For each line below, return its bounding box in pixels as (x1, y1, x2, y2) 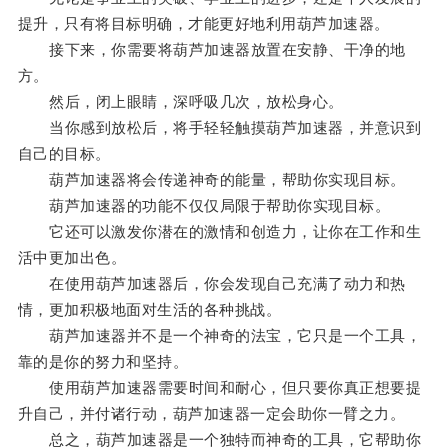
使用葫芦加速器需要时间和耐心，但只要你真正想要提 (17, 379, 422, 397)
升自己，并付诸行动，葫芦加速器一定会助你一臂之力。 (17, 405, 406, 423)
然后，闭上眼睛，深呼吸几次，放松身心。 (17, 93, 344, 111)
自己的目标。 (17, 145, 111, 163)
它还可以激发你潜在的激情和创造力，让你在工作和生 (17, 223, 422, 241)
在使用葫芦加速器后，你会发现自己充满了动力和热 (17, 275, 406, 293)
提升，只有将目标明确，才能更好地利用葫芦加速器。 (17, 15, 390, 33)
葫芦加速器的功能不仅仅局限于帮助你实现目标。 (17, 197, 391, 215)
